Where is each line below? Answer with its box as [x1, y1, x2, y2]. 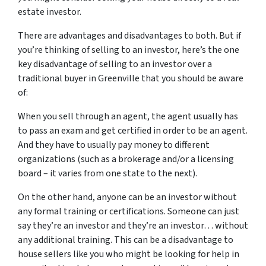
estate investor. [18, 5, 81, 18]
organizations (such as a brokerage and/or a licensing [18, 153, 234, 166]
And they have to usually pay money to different [18, 138, 210, 151]
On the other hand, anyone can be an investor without [18, 191, 237, 204]
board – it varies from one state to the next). [18, 167, 197, 180]
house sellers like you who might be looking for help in [18, 248, 239, 261]
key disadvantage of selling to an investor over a [18, 58, 212, 71]
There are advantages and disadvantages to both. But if [18, 29, 241, 42]
